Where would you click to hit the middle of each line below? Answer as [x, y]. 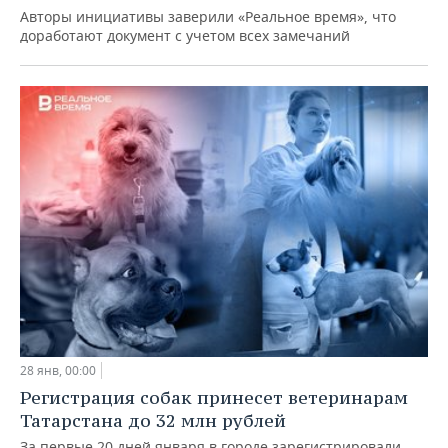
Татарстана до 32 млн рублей [153, 421]
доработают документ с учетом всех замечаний [185, 35]
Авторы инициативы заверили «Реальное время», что [208, 16]
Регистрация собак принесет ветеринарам [214, 398]
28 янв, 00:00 [58, 371]
